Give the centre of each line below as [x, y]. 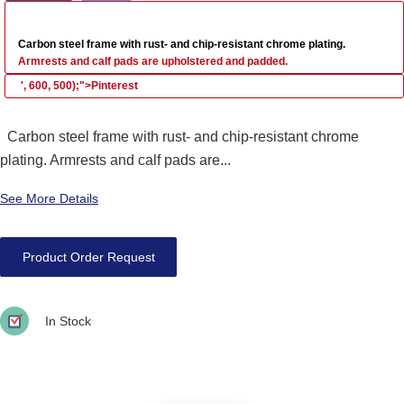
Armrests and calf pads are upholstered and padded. [153, 61]
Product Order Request [88, 257]
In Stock [68, 321]
